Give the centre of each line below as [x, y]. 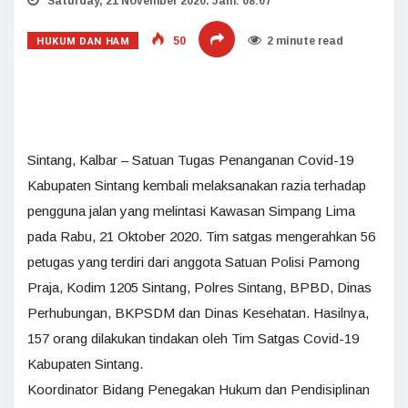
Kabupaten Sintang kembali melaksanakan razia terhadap [197, 185]
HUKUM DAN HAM [83, 41]
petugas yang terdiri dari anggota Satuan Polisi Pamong [194, 262]
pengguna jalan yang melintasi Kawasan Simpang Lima [191, 211]
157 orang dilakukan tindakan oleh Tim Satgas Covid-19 [193, 338]
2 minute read [306, 41]
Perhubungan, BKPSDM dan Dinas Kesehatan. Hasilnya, [198, 313]
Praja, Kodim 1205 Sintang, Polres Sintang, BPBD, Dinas [199, 287]
